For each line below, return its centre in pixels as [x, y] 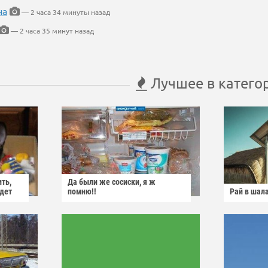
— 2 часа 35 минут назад [51, 31]
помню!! [82, 192]
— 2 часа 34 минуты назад [65, 12]
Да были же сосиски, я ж [112, 182]
